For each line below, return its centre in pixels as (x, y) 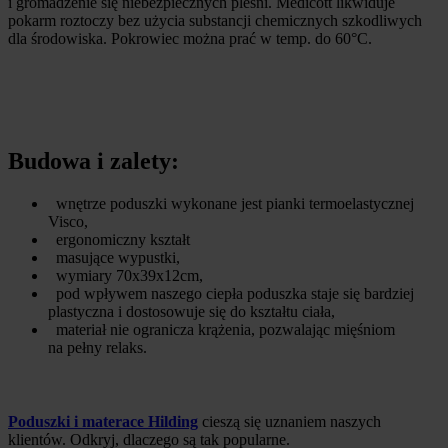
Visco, (68, 221)
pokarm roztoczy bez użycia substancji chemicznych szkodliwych (215, 21)
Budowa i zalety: (93, 160)
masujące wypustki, (114, 257)
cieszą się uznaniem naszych (289, 421)
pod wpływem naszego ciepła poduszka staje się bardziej (231, 293)
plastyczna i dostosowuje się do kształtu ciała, (191, 311)
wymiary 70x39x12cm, (125, 275)
